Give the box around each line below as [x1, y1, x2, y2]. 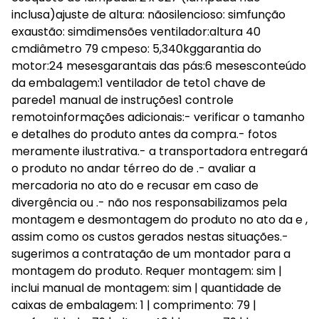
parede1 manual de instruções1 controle [11, 92, 234, 108]
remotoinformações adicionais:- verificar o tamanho [11, 109, 305, 125]
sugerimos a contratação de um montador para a [11, 246, 291, 262]
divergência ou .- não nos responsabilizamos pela [11, 194, 287, 211]
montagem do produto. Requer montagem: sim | [11, 263, 282, 279]
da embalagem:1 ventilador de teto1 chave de [11, 75, 266, 91]
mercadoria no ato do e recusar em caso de [11, 177, 258, 194]
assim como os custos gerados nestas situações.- [11, 229, 288, 245]
